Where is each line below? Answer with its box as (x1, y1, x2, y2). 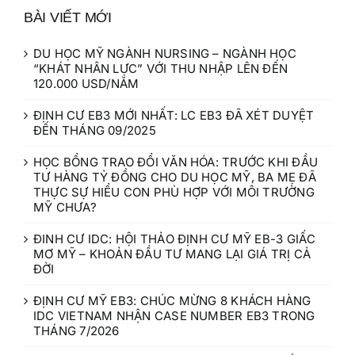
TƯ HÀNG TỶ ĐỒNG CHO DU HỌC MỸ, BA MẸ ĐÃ (33, 169, 316, 185)
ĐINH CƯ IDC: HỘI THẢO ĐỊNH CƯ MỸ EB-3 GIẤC (33, 231, 316, 246)
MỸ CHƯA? (33, 199, 97, 215)
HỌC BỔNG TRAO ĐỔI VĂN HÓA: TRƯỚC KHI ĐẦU (33, 154, 319, 170)
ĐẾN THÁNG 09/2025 (33, 122, 156, 138)
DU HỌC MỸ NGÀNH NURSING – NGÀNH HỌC (33, 45, 296, 61)
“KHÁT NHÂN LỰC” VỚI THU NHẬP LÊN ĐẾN (33, 60, 288, 76)
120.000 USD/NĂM (33, 75, 139, 91)
